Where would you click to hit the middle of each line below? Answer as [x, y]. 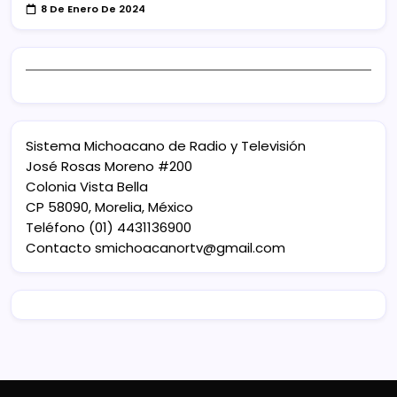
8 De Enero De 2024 [93, 9]
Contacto [60, 247]
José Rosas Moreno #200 [109, 166]
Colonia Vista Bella [87, 186]
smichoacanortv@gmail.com [190, 247]
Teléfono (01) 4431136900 [109, 227]
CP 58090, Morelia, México [109, 206]
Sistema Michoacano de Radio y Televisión [166, 145]
